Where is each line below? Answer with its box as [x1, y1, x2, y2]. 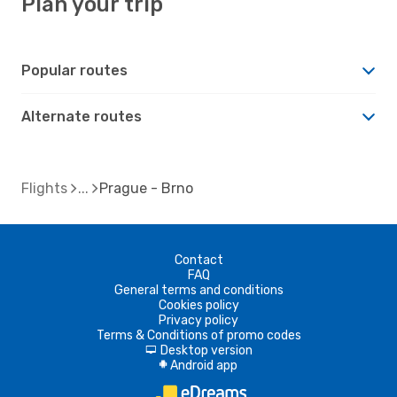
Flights [21, 179, 67, 197]
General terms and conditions [113, 282, 284, 298]
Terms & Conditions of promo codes [96, 327, 301, 343]
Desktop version [160, 342, 253, 358]
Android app [170, 357, 237, 373]
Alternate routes [21, 107, 142, 125]
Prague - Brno [99, 179, 193, 197]
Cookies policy [158, 297, 239, 313]
